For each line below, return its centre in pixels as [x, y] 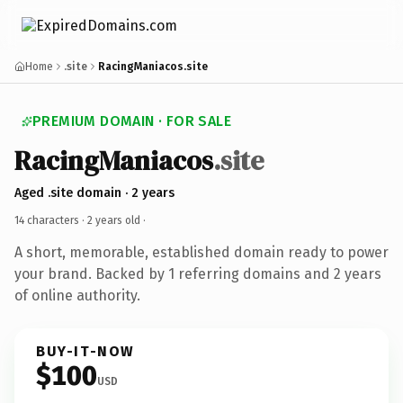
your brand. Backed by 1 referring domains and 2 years [198, 273]
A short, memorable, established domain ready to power [201, 252]
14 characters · [51, 220]
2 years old [114, 220]
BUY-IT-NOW [85, 351]
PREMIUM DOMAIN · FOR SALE [132, 121]
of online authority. [77, 295]
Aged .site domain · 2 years [94, 193]
